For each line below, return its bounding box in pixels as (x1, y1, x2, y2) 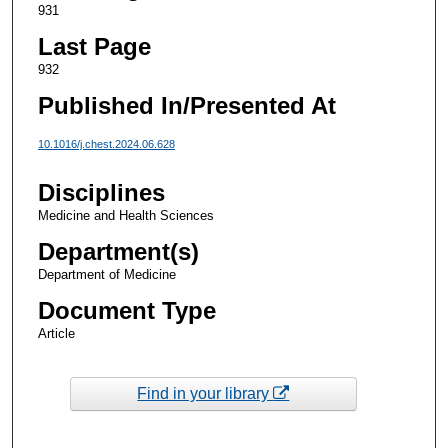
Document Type (37, 297, 216, 325)
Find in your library (137, 384, 274, 402)
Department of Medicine (37, 267, 176, 283)
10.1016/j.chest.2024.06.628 (37, 137, 175, 150)
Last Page (37, 32, 151, 60)
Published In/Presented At (37, 91, 336, 119)
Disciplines (37, 179, 165, 207)
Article (37, 326, 75, 342)
